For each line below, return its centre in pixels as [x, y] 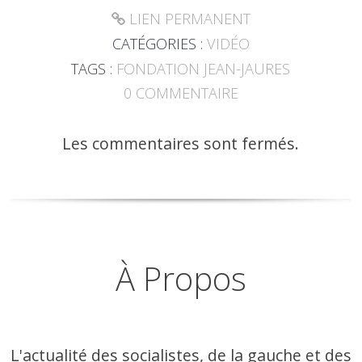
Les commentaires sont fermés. [181, 143]
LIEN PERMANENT [187, 19]
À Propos [181, 279]
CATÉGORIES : [159, 44]
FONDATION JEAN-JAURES [204, 68]
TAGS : [94, 68]
